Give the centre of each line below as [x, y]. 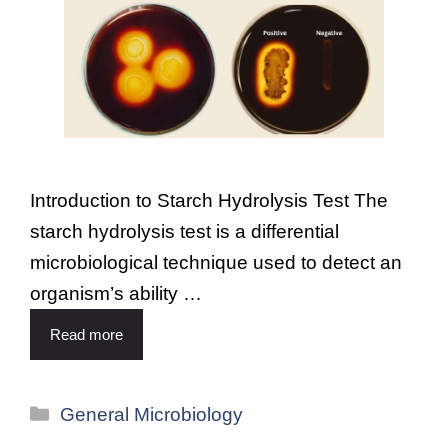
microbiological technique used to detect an [216, 262]
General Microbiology [152, 414]
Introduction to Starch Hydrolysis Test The [209, 200]
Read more [86, 334]
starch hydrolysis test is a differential [184, 231]
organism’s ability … [116, 293]
